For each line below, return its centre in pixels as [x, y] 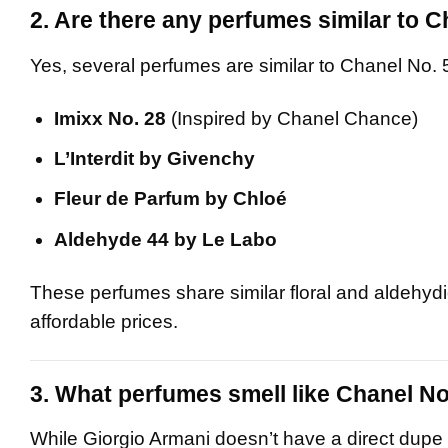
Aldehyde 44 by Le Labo [166, 239]
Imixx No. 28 [110, 119]
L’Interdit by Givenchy [155, 159]
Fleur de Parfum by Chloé [171, 199]
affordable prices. [104, 321]
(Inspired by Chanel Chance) [292, 119]
